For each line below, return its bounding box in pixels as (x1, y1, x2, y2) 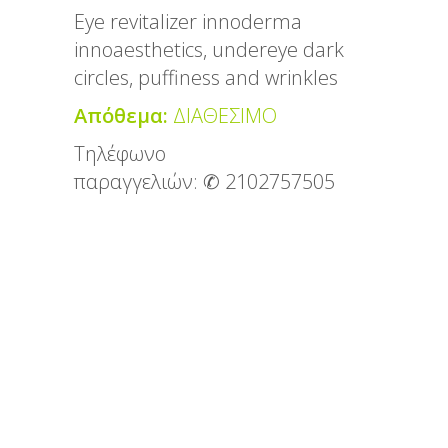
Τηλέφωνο (74, 140, 166, 168)
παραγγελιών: (74, 168, 203, 196)
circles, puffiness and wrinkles (74, 64, 338, 92)
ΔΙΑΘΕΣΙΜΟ (168, 102, 277, 130)
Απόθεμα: (74, 102, 168, 130)
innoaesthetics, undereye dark (74, 36, 344, 64)
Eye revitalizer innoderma (74, 8, 302, 36)
